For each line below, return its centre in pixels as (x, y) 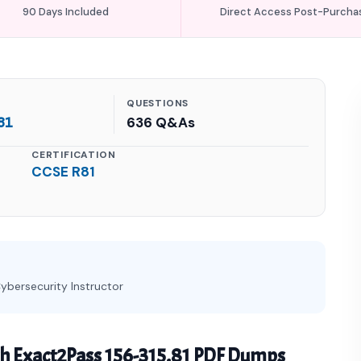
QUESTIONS (158, 103)
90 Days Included (66, 12)
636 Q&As (161, 122)
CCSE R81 (63, 172)
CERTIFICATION (74, 155)
